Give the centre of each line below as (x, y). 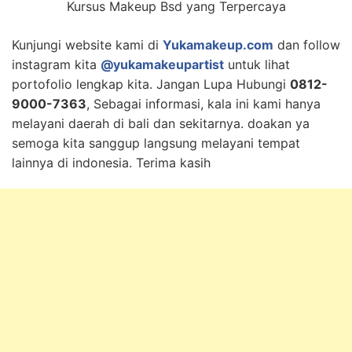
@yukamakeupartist (162, 64)
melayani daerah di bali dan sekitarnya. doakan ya (161, 123)
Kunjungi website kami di (87, 44)
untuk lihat (257, 64)
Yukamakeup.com (218, 44)
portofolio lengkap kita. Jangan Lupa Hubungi (151, 84)
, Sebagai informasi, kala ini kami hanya (203, 103)
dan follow (307, 44)
